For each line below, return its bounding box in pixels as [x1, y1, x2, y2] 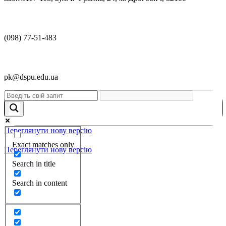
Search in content [12, 178, 67, 187]
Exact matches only [12, 140, 74, 149]
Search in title [12, 159, 55, 168]
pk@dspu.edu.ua [4, 72, 58, 81]
